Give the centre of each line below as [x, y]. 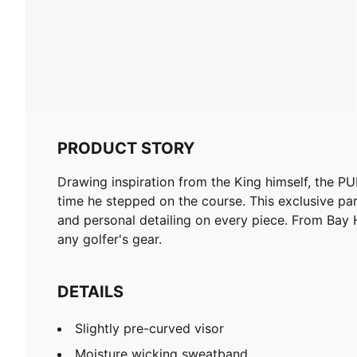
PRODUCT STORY [126, 148]
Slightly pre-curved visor [149, 328]
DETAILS [90, 291]
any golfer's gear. [110, 239]
